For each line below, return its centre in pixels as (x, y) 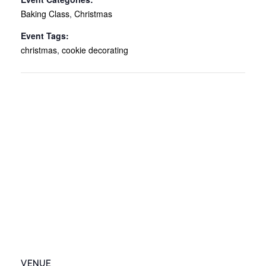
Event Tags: (45, 36)
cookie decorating (95, 50)
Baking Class (45, 14)
